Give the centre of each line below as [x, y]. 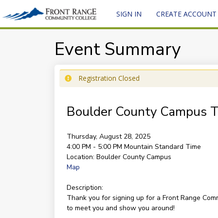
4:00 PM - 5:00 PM [95, 147]
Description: [85, 188]
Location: [80, 157]
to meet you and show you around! [120, 208]
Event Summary [118, 49]
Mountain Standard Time [162, 147]
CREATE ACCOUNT [186, 14]
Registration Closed [109, 78]
